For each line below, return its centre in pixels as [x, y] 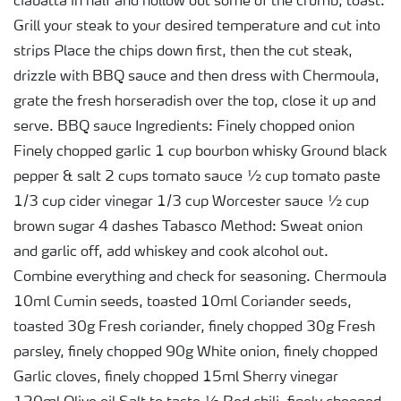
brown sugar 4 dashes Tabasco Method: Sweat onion [188, 227]
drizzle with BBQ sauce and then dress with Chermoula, [196, 77]
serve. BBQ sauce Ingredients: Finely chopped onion [184, 127]
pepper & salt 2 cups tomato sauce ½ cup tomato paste [197, 177]
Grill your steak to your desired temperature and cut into [197, 27]
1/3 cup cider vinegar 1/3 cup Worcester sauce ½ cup [191, 202]
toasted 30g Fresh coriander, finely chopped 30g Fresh [194, 328]
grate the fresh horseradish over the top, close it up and [195, 102]
